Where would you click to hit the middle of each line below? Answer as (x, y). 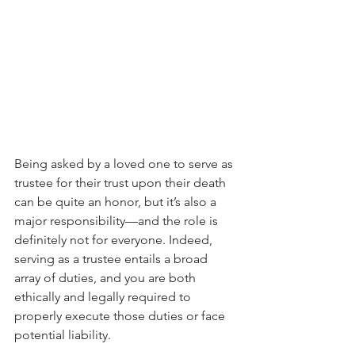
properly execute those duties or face (121, 316)
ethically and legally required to (104, 297)
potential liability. (63, 335)
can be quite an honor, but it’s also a (117, 202)
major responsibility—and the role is (118, 221)
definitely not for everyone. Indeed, (115, 240)
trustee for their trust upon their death (122, 183)
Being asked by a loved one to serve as (125, 164)
